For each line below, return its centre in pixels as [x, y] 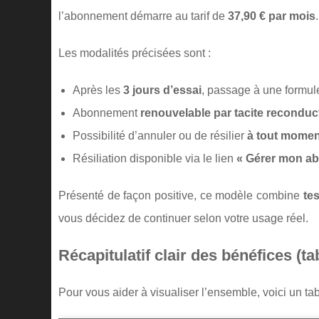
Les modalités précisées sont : [135, 53]
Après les [98, 90]
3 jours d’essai [162, 90]
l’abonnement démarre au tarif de [143, 16]
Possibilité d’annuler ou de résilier [160, 136]
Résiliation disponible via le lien [155, 158]
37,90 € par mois [272, 16]
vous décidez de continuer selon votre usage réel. [183, 218]
